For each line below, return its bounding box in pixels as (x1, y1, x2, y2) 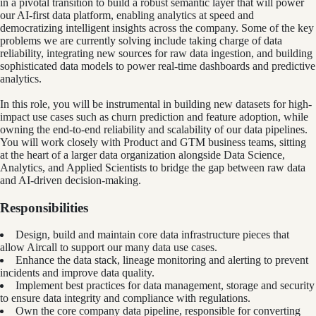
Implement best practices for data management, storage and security (16, 279, 315, 292)
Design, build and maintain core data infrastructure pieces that (16, 229, 289, 241)
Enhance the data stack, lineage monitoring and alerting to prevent (16, 254, 308, 267)
